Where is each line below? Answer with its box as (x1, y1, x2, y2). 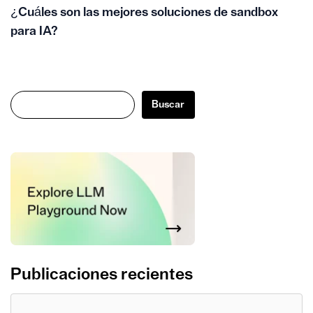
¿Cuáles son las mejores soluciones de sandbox (10, 5, 278, 19)
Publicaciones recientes (10, 266, 193, 284)
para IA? (10, 24, 58, 38)
